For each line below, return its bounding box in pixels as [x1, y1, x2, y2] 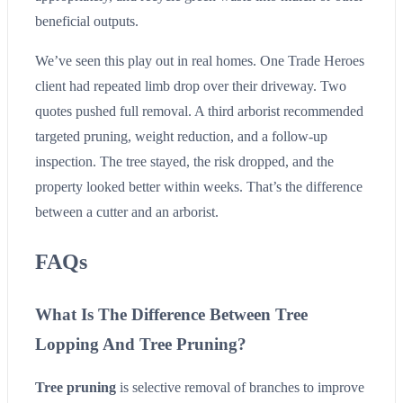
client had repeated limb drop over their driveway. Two [35, 77, 346, 94]
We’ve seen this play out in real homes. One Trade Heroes [35, 52, 364, 68]
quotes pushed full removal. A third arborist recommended [35, 103, 363, 119]
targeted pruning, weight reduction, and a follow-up [35, 128, 327, 144]
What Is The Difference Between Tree [35, 304, 308, 324]
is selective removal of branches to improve [116, 380, 364, 396]
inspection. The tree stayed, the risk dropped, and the [35, 153, 334, 169]
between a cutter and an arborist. [35, 203, 219, 219]
